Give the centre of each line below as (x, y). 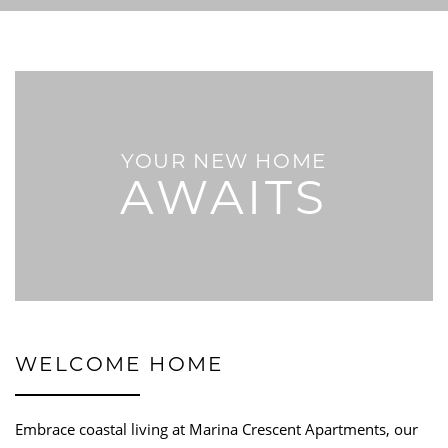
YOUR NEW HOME (224, 163)
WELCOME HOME (119, 366)
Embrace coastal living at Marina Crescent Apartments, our (216, 428)
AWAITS (224, 203)
